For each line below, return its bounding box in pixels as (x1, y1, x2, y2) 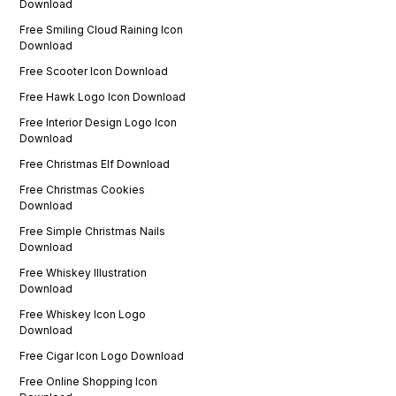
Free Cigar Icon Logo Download (19, 348, 185, 362)
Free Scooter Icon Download (19, 64, 169, 78)
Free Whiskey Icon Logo (19, 307, 147, 321)
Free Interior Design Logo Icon (19, 115, 178, 129)
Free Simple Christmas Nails (19, 224, 166, 238)
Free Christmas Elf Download (19, 156, 171, 171)
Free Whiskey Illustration (19, 265, 148, 279)
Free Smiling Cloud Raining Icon (19, 22, 184, 36)
